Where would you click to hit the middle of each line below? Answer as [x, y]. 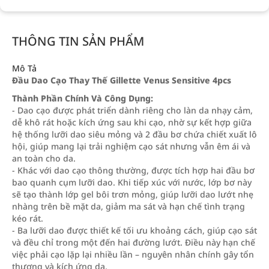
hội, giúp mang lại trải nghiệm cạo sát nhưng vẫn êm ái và [131, 146]
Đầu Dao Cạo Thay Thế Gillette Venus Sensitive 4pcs [122, 80]
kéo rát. [28, 218]
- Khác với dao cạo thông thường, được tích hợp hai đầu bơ [133, 170]
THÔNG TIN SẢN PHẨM [78, 41]
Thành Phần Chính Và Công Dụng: [83, 98]
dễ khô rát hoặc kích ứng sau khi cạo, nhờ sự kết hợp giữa [132, 122]
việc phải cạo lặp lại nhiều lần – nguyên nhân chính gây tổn [133, 254]
